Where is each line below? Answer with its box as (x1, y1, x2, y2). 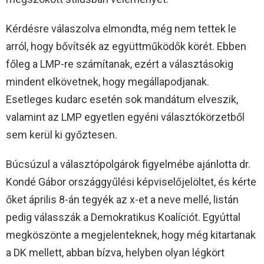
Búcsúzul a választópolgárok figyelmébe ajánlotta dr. (6, 158, 250, 171)
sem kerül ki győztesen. (6, 128, 117, 141)
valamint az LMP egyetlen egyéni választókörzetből (6, 111, 245, 124)
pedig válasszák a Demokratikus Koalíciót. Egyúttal (6, 211, 240, 224)
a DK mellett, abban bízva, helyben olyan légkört (6, 246, 225, 259)
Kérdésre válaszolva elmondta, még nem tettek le (6, 22, 236, 35)
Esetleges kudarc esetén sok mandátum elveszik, (6, 93, 238, 106)
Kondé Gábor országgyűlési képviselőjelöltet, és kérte (6, 176, 256, 189)
